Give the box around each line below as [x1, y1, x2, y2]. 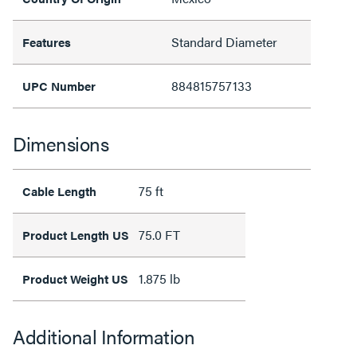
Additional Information [13, 323, 194, 350]
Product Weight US [22, 270, 128, 287]
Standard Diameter [171, 33, 277, 51]
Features [22, 33, 71, 50]
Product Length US [22, 226, 129, 243]
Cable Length [22, 182, 96, 199]
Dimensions [13, 130, 108, 157]
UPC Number [22, 77, 96, 94]
